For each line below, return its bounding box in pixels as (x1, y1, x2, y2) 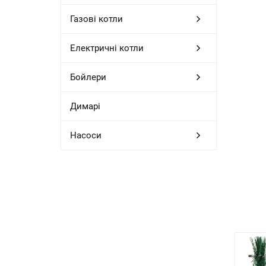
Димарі (70, 100, 100, 112)
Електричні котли (70, 42, 144, 53)
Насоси (70, 129, 102, 141)
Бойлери (70, 71, 106, 83)
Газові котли (70, 13, 123, 24)
